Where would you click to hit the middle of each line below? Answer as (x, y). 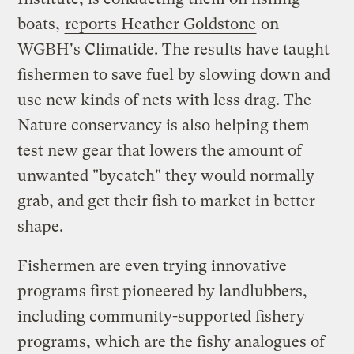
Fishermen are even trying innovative (153, 265)
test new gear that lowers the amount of (160, 150)
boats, (41, 24)
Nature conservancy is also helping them (164, 125)
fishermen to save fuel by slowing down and (174, 74)
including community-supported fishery (162, 316)
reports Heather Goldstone (161, 24)
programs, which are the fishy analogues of (171, 341)
